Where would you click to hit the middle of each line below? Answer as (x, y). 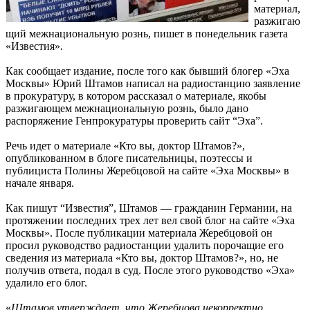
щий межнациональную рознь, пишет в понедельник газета (147, 33)
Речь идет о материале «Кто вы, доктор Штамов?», (125, 145)
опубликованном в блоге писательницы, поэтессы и (129, 158)
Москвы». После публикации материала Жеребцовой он (139, 232)
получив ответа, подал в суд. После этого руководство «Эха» (150, 270)
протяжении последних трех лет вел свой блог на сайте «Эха (150, 220)
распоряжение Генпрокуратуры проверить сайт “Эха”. (134, 120)
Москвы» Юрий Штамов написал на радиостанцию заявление (153, 83)
